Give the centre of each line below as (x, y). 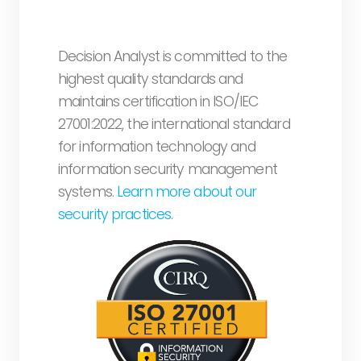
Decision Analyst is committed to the (173, 56)
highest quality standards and (151, 79)
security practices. (116, 214)
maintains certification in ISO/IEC (158, 101)
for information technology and (157, 146)
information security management (168, 169)
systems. (88, 191)
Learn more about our (187, 191)
